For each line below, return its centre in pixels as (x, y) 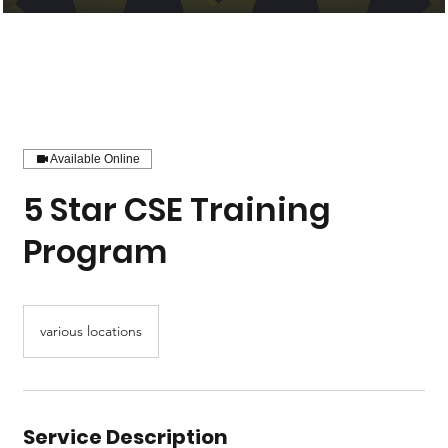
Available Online (94, 158)
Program (94, 251)
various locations (90, 330)
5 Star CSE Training (176, 209)
